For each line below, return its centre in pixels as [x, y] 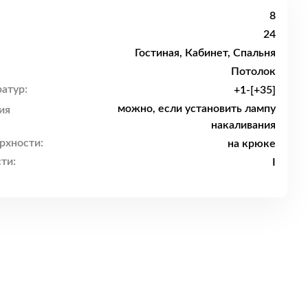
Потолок [253, 71]
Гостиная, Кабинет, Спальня [205, 53]
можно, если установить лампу [197, 108]
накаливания [243, 125]
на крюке [252, 143]
